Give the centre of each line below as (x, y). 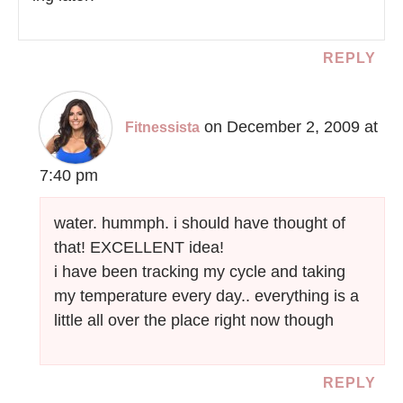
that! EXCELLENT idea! (139, 248)
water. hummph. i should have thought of (200, 224)
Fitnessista (163, 128)
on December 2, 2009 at (291, 127)
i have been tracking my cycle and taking (200, 272)
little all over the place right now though (194, 321)
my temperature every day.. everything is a (207, 296)
